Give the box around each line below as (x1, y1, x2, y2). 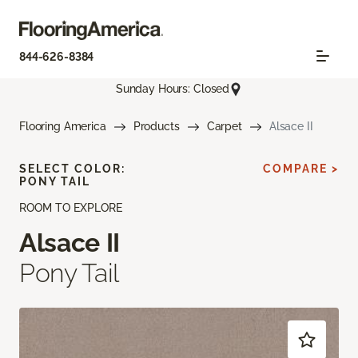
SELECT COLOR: (19, 161, 125, 175)
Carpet (206, 119, 242, 133)
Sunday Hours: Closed (115, 82, 230, 96)
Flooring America (19, 119, 106, 133)
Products (133, 119, 180, 133)
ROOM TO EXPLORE (19, 201, 122, 214)
